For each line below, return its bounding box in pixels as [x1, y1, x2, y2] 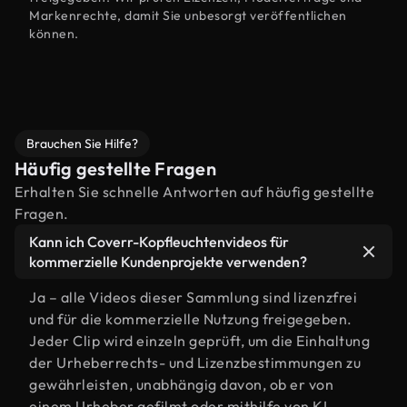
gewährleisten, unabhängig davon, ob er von [29, 375, 333, 393]
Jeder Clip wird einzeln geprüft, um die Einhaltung [29, 332, 370, 350]
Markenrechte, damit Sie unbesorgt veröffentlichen [29, 7, 347, 24]
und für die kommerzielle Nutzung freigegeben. [29, 310, 352, 328]
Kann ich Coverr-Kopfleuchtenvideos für [29, 233, 289, 251]
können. [29, 25, 79, 42]
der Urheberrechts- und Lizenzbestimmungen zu [29, 353, 361, 372]
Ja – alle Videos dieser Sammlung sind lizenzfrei [29, 288, 357, 306]
